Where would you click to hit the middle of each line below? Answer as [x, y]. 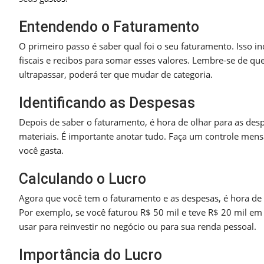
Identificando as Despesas [107, 103]
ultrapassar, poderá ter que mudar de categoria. [116, 75]
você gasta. [41, 151]
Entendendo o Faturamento [109, 27]
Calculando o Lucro [82, 179]
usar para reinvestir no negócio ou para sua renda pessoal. [138, 227]
